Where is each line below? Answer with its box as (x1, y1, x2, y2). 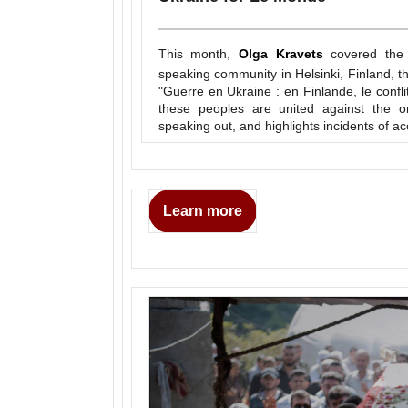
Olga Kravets (239, 46, 323, 61)
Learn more (163, 203, 243, 219)
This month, (158, 46, 240, 61)
